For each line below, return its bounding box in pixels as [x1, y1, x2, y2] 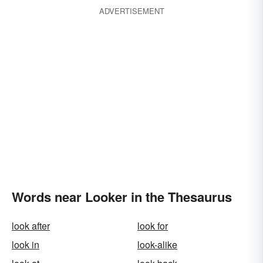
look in [12, 238, 39, 251]
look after [12, 219, 50, 232]
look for [137, 219, 168, 232]
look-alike [137, 238, 177, 251]
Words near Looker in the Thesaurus [12, 187, 232, 206]
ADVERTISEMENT [99, 5, 164, 16]
